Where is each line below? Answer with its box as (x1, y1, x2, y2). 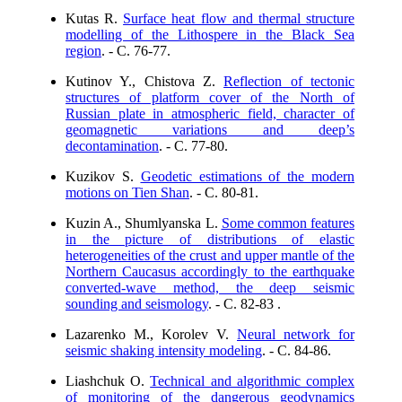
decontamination (66, 138, 159, 153)
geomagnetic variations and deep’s (66, 122, 354, 137)
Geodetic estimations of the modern (140, 169, 355, 184)
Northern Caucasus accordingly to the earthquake (66, 264, 354, 279)
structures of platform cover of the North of (66, 90, 354, 105)
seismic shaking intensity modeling (66, 343, 262, 358)
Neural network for (237, 327, 354, 342)
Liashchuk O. (66, 373, 151, 389)
